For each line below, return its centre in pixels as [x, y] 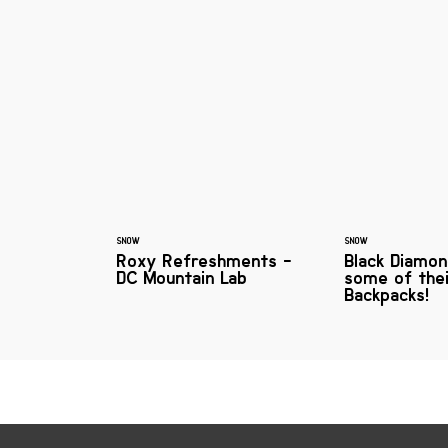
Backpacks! [387, 294]
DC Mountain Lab [182, 277]
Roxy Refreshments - [204, 260]
